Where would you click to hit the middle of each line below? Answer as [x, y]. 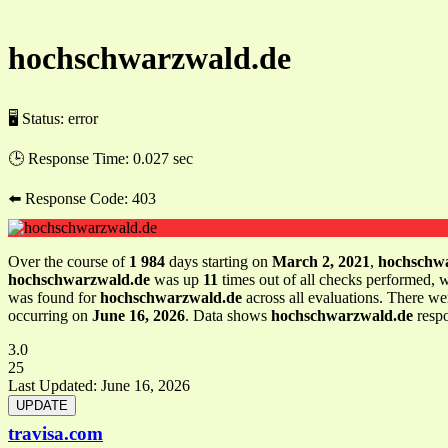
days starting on [218, 261]
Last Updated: [54, 385]
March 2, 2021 [321, 261]
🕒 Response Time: [70, 158]
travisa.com [55, 433]
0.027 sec [163, 158]
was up [176, 279]
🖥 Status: [38, 118]
